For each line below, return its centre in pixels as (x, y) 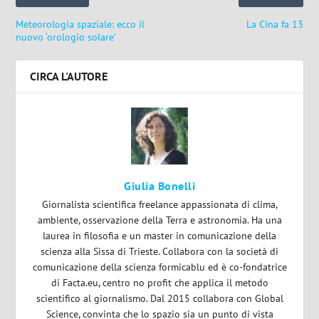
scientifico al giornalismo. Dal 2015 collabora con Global (159, 299)
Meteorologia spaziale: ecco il (80, 25)
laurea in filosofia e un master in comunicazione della (159, 236)
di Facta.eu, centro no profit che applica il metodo (159, 283)
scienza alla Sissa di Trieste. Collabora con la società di (159, 252)
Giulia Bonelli (159, 186)
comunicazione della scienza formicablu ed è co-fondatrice (159, 267)
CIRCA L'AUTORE (69, 77)
